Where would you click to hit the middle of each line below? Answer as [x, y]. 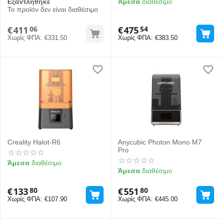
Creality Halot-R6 [34, 142]
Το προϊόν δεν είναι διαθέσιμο [53, 9]
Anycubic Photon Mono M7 [160, 142]
